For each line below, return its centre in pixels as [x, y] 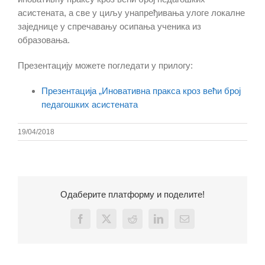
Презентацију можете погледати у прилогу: [105, 66]
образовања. [44, 40]
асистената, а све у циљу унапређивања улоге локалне [131, 13]
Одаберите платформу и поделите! [132, 195]
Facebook [98, 223]
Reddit [144, 223]
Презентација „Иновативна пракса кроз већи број [141, 91]
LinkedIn [175, 223]
